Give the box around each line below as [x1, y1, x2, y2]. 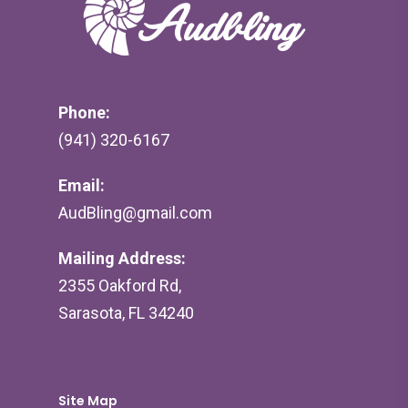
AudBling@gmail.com [58, 203, 212, 222]
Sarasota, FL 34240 [58, 303, 194, 322]
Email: [58, 176, 105, 195]
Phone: [58, 103, 110, 122]
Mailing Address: [58, 249, 186, 268]
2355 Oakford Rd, [58, 276, 181, 295]
